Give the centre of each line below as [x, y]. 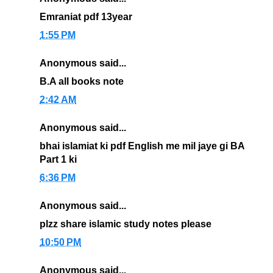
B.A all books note [82, 82]
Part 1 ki [58, 160]
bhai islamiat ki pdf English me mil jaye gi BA [142, 146]
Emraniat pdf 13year [86, 17]
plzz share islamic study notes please [126, 224]
